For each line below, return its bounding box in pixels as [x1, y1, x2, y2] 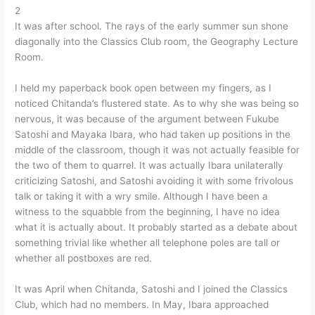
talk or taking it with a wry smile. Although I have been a [15, 191, 269, 202]
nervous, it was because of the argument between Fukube [15, 113, 280, 125]
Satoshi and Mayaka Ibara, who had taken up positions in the [15, 129, 291, 141]
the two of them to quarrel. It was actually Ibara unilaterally [15, 160, 284, 172]
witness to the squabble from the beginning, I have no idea [15, 206, 281, 218]
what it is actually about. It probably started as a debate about [15, 221, 298, 233]
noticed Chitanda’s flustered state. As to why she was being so [15, 98, 300, 110]
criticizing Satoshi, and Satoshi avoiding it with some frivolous [15, 175, 294, 187]
